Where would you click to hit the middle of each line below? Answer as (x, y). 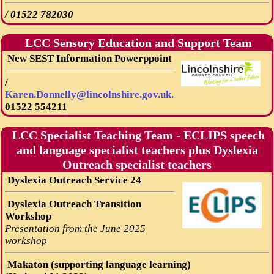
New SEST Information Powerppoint (88, 58)
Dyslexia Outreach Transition (73, 204)
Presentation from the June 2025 (75, 228)
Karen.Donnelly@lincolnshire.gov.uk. (89, 94)
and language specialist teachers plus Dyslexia (137, 150)
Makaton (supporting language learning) (98, 264)
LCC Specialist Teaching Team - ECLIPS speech (137, 135)
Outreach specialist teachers (137, 165)
